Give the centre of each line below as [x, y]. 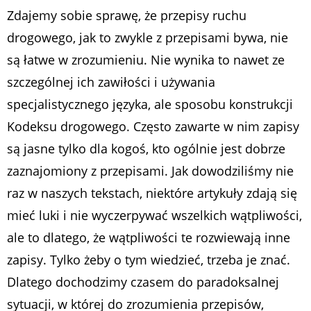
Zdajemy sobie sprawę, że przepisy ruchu [127, 15]
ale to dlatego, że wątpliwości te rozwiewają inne [149, 237]
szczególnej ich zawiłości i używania [111, 82]
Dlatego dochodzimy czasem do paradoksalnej [143, 281]
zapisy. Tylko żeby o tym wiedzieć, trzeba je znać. [149, 259]
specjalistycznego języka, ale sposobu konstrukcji [150, 104]
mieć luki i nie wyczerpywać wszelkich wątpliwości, [154, 215]
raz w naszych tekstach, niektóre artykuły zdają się [152, 193]
